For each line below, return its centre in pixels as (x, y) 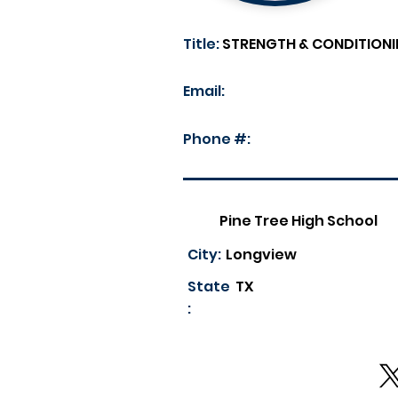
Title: (201, 44)
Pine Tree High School (298, 221)
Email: (204, 91)
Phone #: (217, 139)
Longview (261, 255)
